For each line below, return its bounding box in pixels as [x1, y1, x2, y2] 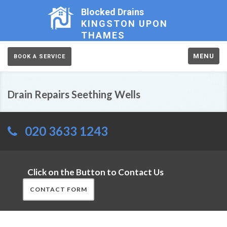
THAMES [81, 30, 125, 41]
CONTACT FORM [30, 185, 87, 193]
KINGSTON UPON [81, 18, 168, 29]
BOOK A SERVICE [14, 53, 65, 60]
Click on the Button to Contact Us [23, 167, 168, 177]
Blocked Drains [81, 7, 144, 17]
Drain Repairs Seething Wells [8, 88, 140, 100]
